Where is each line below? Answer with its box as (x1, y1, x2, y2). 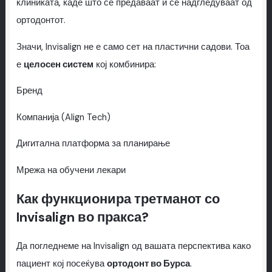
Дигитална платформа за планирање (16, 138, 170, 150)
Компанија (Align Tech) (16, 111, 110, 123)
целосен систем (23, 58, 93, 70)
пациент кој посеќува (16, 258, 107, 270)
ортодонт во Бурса (106, 258, 190, 270)
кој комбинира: (93, 58, 156, 70)
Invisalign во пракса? (16, 208, 149, 226)
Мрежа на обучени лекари (16, 164, 126, 176)
